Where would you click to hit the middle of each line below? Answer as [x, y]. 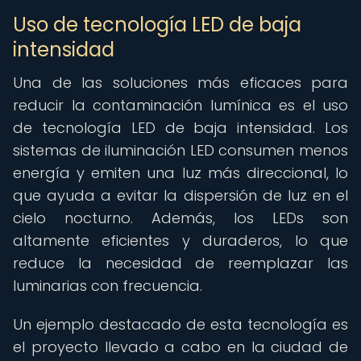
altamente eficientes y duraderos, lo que [180, 241]
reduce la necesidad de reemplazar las [180, 263]
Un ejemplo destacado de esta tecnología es [180, 324]
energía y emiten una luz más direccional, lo [180, 173]
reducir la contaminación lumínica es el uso [180, 105]
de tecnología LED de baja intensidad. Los [180, 128]
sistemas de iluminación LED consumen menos [180, 150]
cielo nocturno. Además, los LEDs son [180, 218]
